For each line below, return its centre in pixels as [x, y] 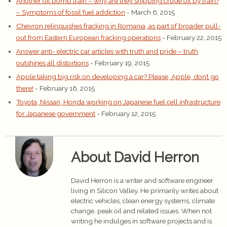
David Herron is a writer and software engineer [142, 181]
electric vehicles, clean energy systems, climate [143, 201]
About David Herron [135, 158]
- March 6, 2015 [150, 12]
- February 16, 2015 [65, 88]
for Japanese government [55, 114]
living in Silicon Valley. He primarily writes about [145, 191]
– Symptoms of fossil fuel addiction [70, 12]
